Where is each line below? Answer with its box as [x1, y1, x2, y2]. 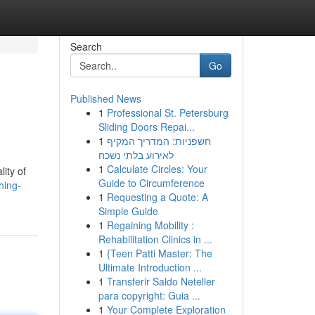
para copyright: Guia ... [98, 288, 200, 302]
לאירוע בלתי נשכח [98, 148, 174, 162]
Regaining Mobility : [106, 218, 194, 232]
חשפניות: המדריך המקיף [106, 134, 211, 148]
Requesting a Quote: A [106, 190, 208, 204]
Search [70, 39, 102, 53]
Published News [70, 91, 141, 105]
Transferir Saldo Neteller [106, 274, 215, 288]
